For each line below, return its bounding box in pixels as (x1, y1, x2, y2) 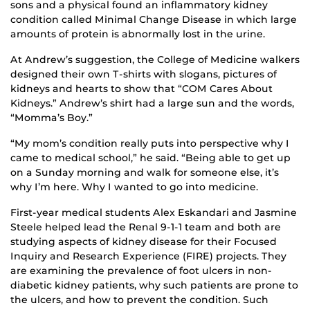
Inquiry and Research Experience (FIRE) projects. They (10, 249, 286, 262)
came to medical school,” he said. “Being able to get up (10, 151, 291, 164)
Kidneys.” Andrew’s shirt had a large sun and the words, (10, 96, 294, 109)
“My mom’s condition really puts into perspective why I (10, 136, 289, 149)
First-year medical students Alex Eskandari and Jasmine (10, 206, 297, 219)
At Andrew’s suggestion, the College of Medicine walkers (10, 53, 300, 66)
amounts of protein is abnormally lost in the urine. (10, 27, 265, 40)
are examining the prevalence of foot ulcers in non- (10, 264, 272, 277)
